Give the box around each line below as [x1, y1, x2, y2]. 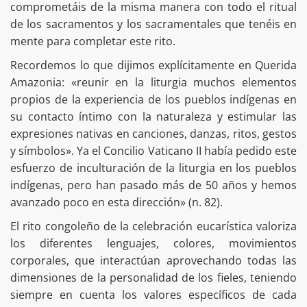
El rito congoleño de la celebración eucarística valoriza [10, 219, 297, 234]
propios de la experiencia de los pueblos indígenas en [10, 92, 297, 108]
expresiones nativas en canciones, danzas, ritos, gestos [10, 126, 297, 142]
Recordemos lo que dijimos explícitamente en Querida [10, 58, 297, 73]
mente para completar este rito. [10, 34, 175, 49]
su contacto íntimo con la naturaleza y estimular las [10, 109, 297, 125]
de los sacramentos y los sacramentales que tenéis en [10, 16, 297, 32]
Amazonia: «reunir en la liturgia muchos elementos [10, 75, 297, 90]
